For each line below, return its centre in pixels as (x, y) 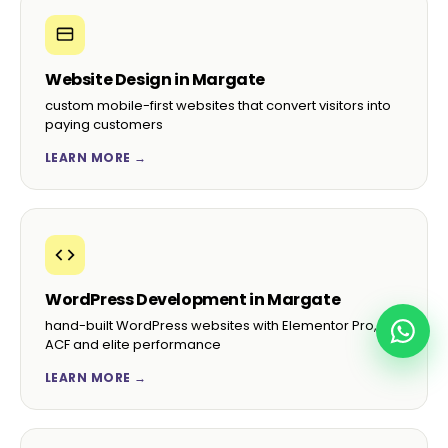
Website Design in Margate (155, 79)
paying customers (104, 124)
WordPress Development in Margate (193, 299)
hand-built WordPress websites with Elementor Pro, (211, 325)
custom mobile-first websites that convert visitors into (218, 105)
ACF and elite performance (133, 344)
